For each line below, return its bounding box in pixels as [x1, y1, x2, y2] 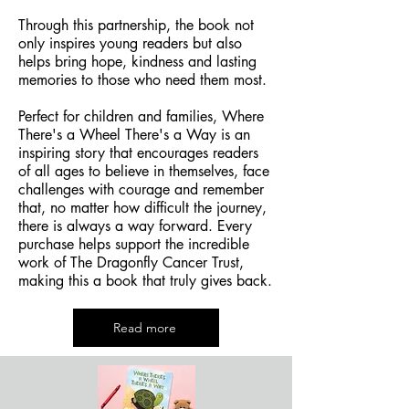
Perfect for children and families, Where [18, 106, 264, 126]
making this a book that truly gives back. [18, 270, 272, 290]
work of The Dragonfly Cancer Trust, [18, 252, 244, 272]
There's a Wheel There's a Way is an [18, 124, 250, 144]
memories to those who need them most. [18, 69, 267, 89]
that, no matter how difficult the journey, [18, 197, 267, 217]
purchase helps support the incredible [18, 234, 249, 254]
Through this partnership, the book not [18, 15, 254, 35]
